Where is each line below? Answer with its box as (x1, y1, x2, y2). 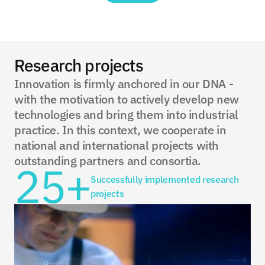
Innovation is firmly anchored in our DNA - (14, 76, 234, 92)
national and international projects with (14, 137, 219, 153)
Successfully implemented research (90, 173, 239, 185)
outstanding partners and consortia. (14, 153, 202, 169)
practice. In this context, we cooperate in (14, 122, 227, 138)
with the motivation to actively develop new (14, 91, 239, 107)
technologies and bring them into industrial (14, 106, 238, 122)
